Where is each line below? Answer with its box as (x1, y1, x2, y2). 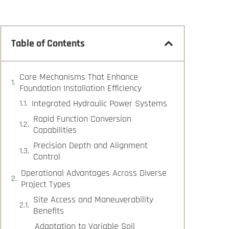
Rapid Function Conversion (33, 113, 131, 125)
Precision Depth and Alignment (33, 140, 148, 152)
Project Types (21, 178, 71, 191)
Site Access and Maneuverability (33, 194, 153, 206)
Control (33, 151, 60, 163)
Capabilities (33, 124, 77, 136)
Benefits (33, 205, 64, 217)
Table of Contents (11, 37, 85, 51)
